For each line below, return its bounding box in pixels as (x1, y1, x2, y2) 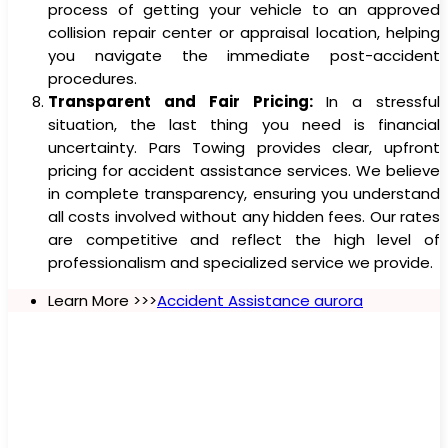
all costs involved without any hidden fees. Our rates (48, 205, 440, 227)
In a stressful (312, 90, 440, 112)
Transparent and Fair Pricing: (48, 90, 313, 112)
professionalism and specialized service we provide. (48, 251, 433, 273)
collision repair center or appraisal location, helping (48, 21, 440, 43)
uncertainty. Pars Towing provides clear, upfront (48, 136, 440, 158)
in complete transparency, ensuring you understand (48, 182, 440, 204)
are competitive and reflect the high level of (48, 228, 440, 250)
